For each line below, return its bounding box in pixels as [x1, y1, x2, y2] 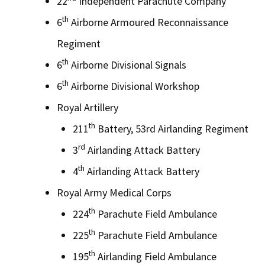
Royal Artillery [57, 100, 118, 114]
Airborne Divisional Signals [69, 57, 186, 72]
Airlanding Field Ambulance [95, 249, 216, 263]
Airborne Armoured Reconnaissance [69, 15, 228, 29]
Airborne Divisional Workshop [69, 79, 199, 93]
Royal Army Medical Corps [57, 185, 172, 199]
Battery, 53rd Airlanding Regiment [95, 121, 248, 135]
